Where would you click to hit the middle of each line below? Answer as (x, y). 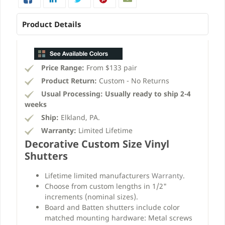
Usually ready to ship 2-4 (148, 93)
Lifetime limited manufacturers (98, 175)
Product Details (51, 24)
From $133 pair (111, 67)
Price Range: (63, 67)
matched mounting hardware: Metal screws (119, 217)
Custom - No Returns (133, 80)
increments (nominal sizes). (91, 196)
